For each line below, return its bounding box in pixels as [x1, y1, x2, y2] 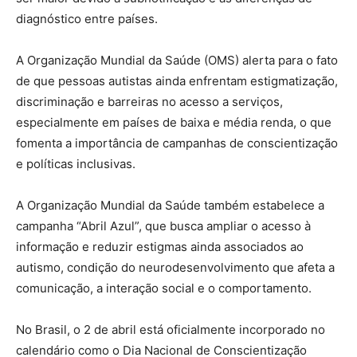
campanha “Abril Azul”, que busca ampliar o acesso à [16, 218, 311, 233]
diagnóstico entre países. [16, 10, 158, 26]
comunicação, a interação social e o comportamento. [16, 280, 312, 296]
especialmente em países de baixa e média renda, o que [16, 114, 331, 130]
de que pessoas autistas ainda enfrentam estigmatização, [16, 73, 338, 88]
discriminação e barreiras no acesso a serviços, [16, 93, 283, 109]
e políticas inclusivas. [16, 155, 135, 171]
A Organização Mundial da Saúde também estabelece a [16, 197, 324, 213]
